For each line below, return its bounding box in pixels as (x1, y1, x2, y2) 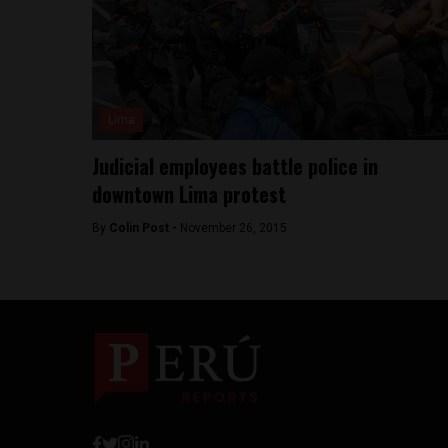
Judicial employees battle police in (92, 151, 378, 181)
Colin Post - (109, 221, 180, 235)
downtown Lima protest (92, 179, 286, 209)
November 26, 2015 (180, 221, 287, 235)
